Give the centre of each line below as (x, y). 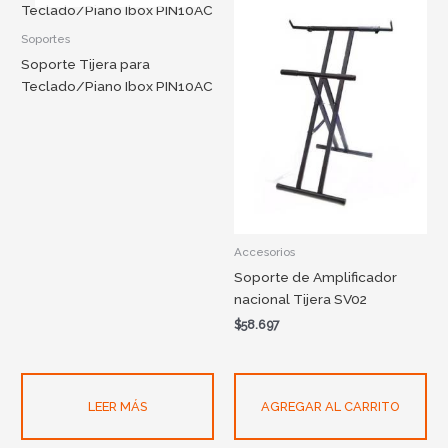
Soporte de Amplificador (315, 277)
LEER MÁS (118, 406)
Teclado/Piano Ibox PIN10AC (117, 85)
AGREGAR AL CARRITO (330, 406)
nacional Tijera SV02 (300, 299)
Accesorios (264, 252)
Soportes (46, 38)
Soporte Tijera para (86, 63)
